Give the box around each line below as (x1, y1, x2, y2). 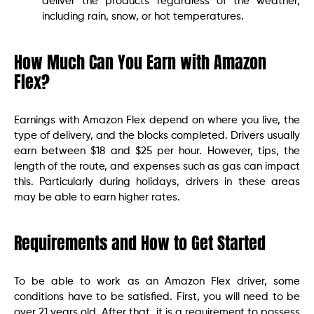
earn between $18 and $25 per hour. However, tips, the (14, 146, 300, 157)
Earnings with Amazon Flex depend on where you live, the (14, 115, 300, 126)
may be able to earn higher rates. (14, 192, 180, 203)
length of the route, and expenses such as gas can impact (14, 161, 300, 172)
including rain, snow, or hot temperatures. (42, 11, 244, 22)
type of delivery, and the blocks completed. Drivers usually (14, 130, 300, 142)
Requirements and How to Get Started (14, 231, 266, 257)
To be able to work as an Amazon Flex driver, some (14, 276, 300, 287)
